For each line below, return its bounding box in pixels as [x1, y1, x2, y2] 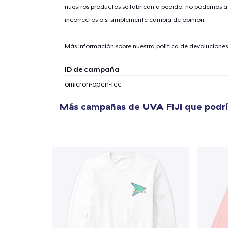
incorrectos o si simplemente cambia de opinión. [64, 16, 206, 23]
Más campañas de [60, 101, 142, 113]
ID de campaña [64, 65, 120, 73]
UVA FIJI [142, 101, 182, 113]
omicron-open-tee [64, 80, 122, 88]
